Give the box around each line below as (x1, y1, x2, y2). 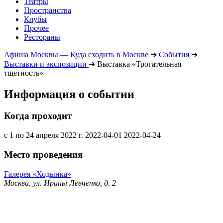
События (159, 50, 189, 59)
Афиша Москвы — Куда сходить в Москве (4, 50, 148, 59)
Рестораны (24, 32, 60, 41)
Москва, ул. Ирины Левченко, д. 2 (4, 178, 116, 187)
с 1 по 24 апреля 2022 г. (4, 131, 83, 140)
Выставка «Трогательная (97, 59, 181, 68)
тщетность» (4, 68, 43, 77)
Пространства (24, 5, 71, 14)
